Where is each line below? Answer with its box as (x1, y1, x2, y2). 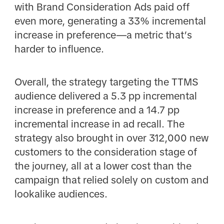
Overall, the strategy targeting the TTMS (14, 76, 198, 88)
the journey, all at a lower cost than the (14, 160, 191, 172)
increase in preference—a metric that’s (14, 29, 192, 41)
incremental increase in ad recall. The (14, 118, 184, 130)
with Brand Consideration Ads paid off (14, 1, 189, 13)
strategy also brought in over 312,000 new (14, 132, 208, 144)
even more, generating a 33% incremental (14, 15, 206, 27)
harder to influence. (14, 43, 104, 55)
